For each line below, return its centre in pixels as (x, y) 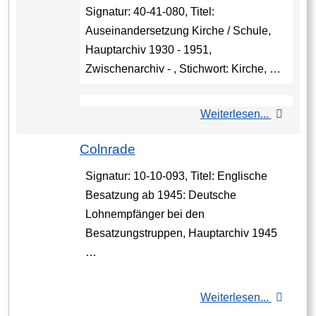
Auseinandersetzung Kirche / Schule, (178, 31)
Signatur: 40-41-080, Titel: (150, 12)
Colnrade (108, 150)
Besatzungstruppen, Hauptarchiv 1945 (181, 233)
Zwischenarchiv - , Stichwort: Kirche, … (183, 69)
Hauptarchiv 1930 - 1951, (148, 50)
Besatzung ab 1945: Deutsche (161, 195)
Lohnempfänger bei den (145, 214)
